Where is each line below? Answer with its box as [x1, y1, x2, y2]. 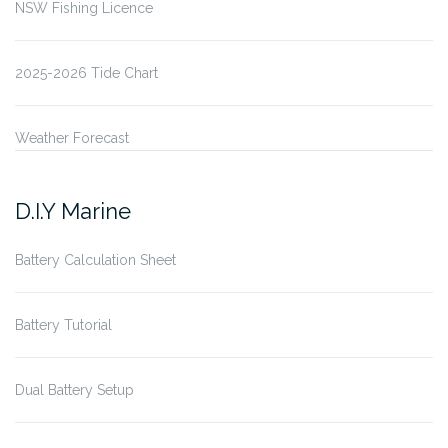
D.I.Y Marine [15, 198, 131, 225]
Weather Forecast [15, 130, 129, 147]
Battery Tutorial [15, 317, 112, 334]
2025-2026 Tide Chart [15, 65, 158, 82]
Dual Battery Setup [15, 382, 134, 399]
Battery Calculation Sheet [15, 252, 176, 269]
